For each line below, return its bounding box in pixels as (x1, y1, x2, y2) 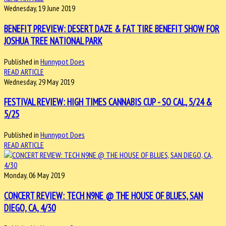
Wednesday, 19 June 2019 (4, 3, 75, 14)
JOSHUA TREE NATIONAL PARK (4, 34, 102, 47)
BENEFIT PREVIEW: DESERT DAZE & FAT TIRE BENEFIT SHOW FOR (4, 22, 219, 35)
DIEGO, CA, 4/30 (4, 201, 55, 214)
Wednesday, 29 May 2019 (4, 76, 74, 87)
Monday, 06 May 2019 (4, 169, 65, 180)
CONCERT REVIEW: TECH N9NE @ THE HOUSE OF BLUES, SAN (4, 189, 203, 202)
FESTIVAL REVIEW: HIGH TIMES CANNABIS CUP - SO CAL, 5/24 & (4, 96, 212, 108)
